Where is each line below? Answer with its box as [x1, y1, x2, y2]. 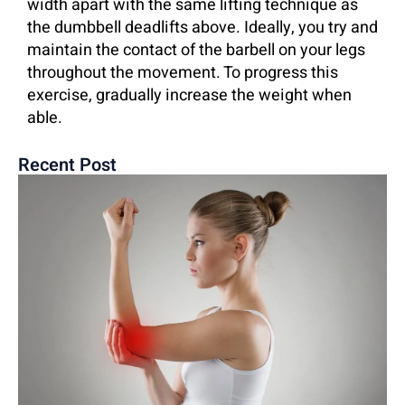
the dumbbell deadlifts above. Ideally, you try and [27, 14, 378, 40]
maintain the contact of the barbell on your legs [27, 37, 365, 62]
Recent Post [18, 151, 117, 178]
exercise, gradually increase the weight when [27, 82, 352, 108]
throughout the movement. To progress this [27, 60, 338, 85]
